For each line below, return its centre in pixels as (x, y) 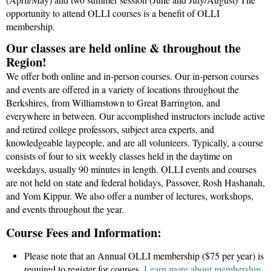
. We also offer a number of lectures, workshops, (162, 195)
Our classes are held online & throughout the (123, 48)
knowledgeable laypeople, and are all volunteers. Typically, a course (135, 142)
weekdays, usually (42, 169)
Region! (26, 62)
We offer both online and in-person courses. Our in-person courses (132, 76)
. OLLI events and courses (206, 169)
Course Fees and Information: (84, 232)
